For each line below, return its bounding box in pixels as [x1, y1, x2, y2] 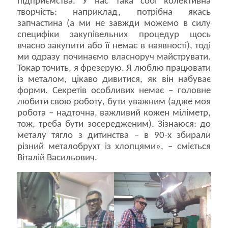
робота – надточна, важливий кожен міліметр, [17, 108, 211, 119]
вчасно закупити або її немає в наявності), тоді [17, 41, 211, 51]
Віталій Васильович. [17, 153, 97, 163]
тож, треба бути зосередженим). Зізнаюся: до [17, 120, 211, 130]
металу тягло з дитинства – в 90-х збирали [17, 131, 211, 141]
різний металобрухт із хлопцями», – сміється [17, 142, 211, 152]
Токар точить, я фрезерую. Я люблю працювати [17, 64, 211, 74]
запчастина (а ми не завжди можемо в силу [17, 19, 211, 29]
